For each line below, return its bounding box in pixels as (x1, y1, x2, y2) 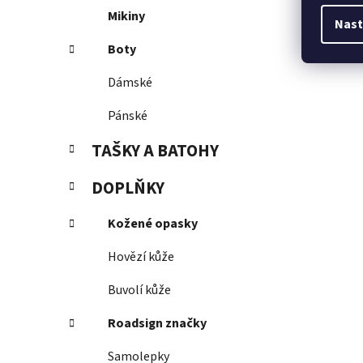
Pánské (108, 107, 147, 126)
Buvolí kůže (108, 281, 171, 300)
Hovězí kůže (108, 248, 174, 267)
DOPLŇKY (92, 177, 164, 201)
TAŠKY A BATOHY (92, 139, 219, 164)
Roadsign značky (108, 314, 207, 333)
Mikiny (108, 7, 145, 26)
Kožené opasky (108, 215, 198, 233)
